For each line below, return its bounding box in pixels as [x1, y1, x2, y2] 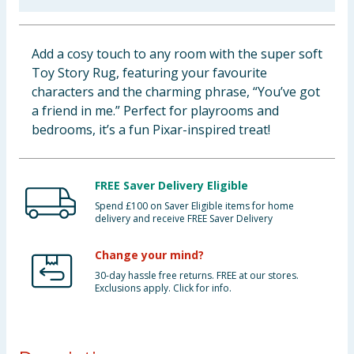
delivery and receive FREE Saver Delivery [95, 212, 273, 225]
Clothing [6, 50, 62, 67]
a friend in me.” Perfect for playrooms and [32, 102, 279, 119]
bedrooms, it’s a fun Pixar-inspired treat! [32, 121, 270, 138]
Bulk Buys [6, 127, 66, 145]
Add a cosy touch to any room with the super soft [32, 45, 322, 62]
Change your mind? [95, 247, 204, 262]
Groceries [6, 88, 67, 106]
